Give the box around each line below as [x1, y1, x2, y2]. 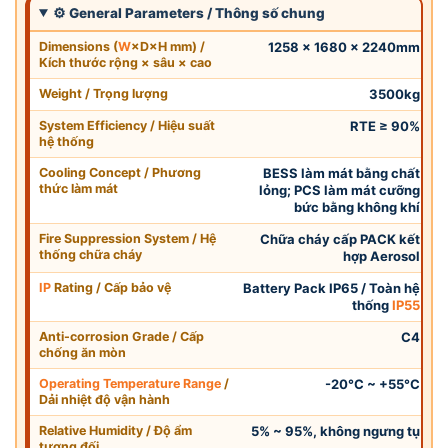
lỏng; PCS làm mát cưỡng [258, 181, 420, 198]
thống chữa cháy [39, 246, 142, 262]
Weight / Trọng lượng [39, 85, 168, 101]
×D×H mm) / [131, 38, 205, 54]
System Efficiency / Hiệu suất [39, 117, 215, 133]
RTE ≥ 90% [349, 117, 420, 134]
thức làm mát [39, 180, 118, 196]
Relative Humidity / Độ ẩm [39, 422, 192, 438]
